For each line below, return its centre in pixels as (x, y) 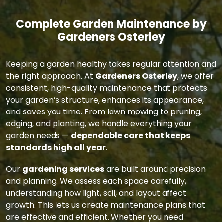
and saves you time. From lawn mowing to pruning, (104, 111)
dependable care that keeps (131, 135)
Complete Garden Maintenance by (111, 24)
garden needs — (38, 135)
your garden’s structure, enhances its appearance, (105, 100)
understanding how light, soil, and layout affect (96, 193)
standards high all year (56, 147)
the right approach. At (51, 76)
